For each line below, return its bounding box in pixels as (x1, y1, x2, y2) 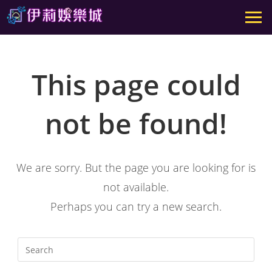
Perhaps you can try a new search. (50, 199, 222, 214)
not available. (103, 180, 169, 195)
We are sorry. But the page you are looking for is (16, 160, 256, 175)
